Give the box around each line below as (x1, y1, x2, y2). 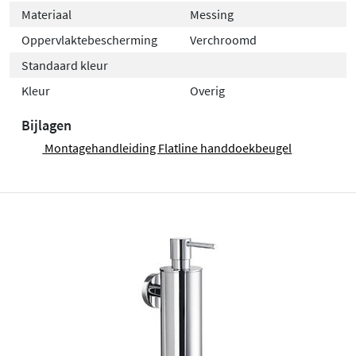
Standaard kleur (21, 56, 108, 73)
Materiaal (21, 6, 72, 22)
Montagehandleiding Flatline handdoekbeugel (42, 139, 292, 156)
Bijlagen (21, 115, 72, 134)
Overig (190, 82, 225, 99)
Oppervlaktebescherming (21, 31, 157, 48)
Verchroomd (190, 31, 257, 48)
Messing (190, 6, 234, 22)
